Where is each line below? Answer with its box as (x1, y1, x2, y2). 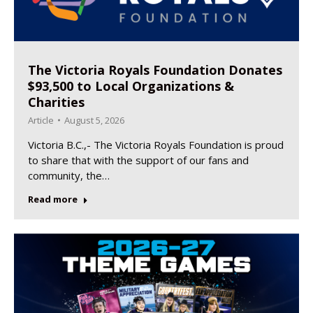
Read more (28, 193, 78, 206)
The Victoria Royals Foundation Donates (28, 61, 282, 79)
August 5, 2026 (64, 114, 124, 127)
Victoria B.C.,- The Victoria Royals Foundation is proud (28, 138, 284, 152)
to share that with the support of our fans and (28, 153, 249, 168)
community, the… (28, 168, 110, 183)
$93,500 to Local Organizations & (28, 78, 234, 95)
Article (28, 114, 54, 127)
